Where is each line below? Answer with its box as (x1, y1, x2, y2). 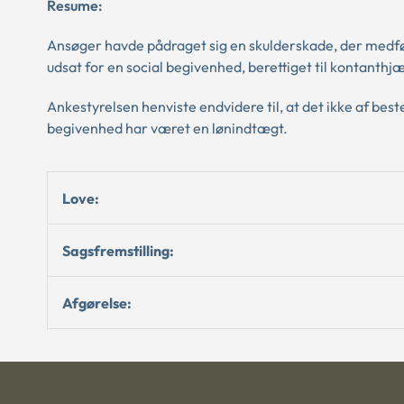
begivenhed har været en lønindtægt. (47, 119, 288, 137)
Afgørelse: (62, 293, 132, 312)
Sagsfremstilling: (62, 241, 174, 260)
